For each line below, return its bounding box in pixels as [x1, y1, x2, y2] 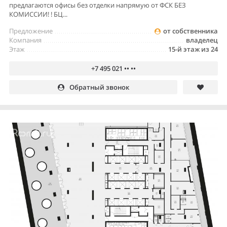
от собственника [163, 26, 218, 35]
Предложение [9, 26, 53, 35]
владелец [186, 35, 218, 45]
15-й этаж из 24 [168, 44, 218, 54]
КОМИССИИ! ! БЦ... [9, 9, 67, 19]
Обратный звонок [69, 82, 129, 92]
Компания [9, 35, 42, 45]
